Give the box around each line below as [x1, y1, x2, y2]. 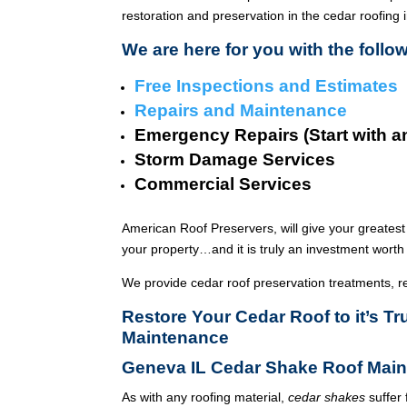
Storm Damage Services [134, 150, 336, 169]
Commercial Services [134, 174, 313, 194]
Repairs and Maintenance [134, 101, 348, 120]
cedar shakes [288, 390, 366, 404]
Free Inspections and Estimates [134, 76, 399, 95]
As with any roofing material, [122, 390, 289, 404]
